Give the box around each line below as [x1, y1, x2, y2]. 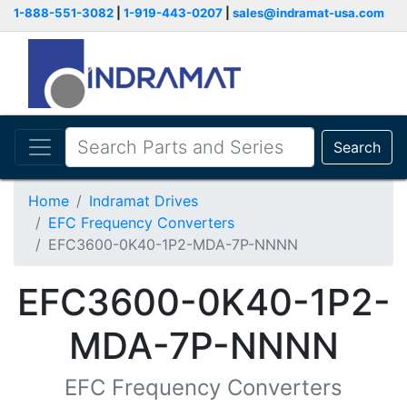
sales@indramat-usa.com [233, 5, 384, 20]
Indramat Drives [89, 192, 198, 210]
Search [333, 138, 381, 156]
